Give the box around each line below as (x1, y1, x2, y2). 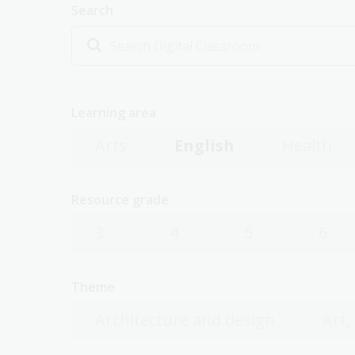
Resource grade (71, 191, 169, 208)
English (174, 135, 235, 156)
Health (282, 135, 332, 156)
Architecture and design (95, 309, 275, 330)
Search (71, 2, 113, 19)
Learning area (71, 104, 156, 121)
